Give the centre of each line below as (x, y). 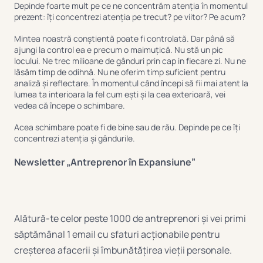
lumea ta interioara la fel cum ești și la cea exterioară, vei (120, 94)
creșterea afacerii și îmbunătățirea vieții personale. (123, 250)
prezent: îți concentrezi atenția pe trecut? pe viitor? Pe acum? (130, 16)
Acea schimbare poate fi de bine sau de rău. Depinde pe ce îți (127, 127)
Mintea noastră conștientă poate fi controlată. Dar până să (124, 38)
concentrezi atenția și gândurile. (75, 138)
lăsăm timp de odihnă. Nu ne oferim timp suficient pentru (120, 72)
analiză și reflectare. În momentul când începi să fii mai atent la (131, 83)
